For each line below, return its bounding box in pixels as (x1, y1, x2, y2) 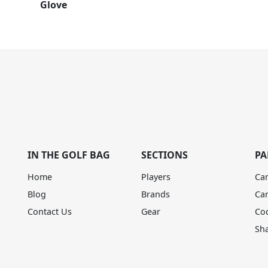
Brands (141, 188, 170, 200)
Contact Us (28, 206, 72, 217)
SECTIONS (141, 148, 188, 162)
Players (141, 171, 170, 182)
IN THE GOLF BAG (28, 148, 110, 162)
